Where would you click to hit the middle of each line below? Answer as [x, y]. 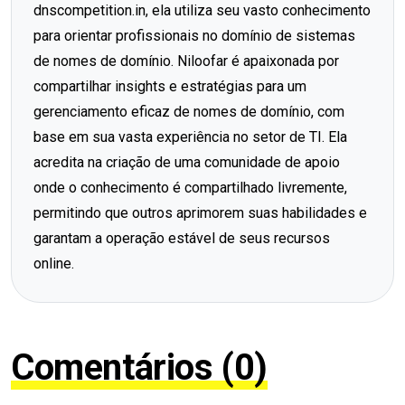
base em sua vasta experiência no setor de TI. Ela [190, 137]
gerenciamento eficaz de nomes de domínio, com [189, 111]
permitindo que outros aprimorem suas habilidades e [200, 212]
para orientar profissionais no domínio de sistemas [194, 35]
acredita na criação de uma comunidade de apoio [187, 162]
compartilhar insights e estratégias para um [170, 86]
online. [54, 263]
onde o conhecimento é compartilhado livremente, [190, 187]
